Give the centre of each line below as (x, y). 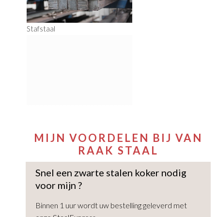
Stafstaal (41, 29)
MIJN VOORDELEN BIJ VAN (118, 138)
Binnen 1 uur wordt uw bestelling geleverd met (111, 205)
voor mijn (57, 185)
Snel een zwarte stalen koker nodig (111, 173)
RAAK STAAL (118, 151)
